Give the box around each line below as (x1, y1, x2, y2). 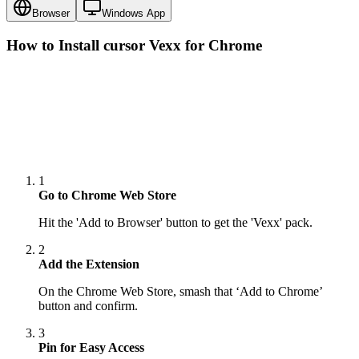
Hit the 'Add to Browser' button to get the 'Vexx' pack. (38, 216, 313, 230)
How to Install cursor (6, 37, 149, 54)
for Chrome (181, 37, 262, 54)
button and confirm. (38, 299, 138, 313)
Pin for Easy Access (38, 341, 144, 355)
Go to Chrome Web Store (38, 188, 176, 203)
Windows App (102, 7, 165, 20)
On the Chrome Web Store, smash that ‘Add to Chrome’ (38, 284, 322, 299)
